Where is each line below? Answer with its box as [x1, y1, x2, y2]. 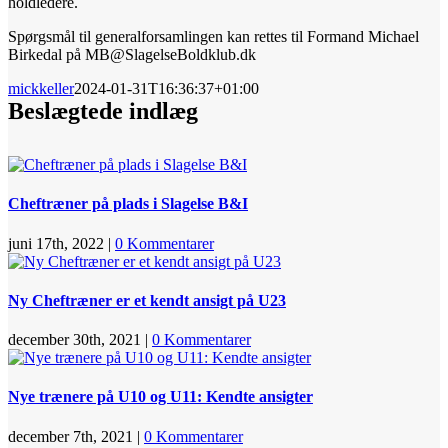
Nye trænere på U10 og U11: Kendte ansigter [8, 388, 313, 406]
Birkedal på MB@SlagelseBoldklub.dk [8, 46, 256, 63]
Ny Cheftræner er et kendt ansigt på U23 [8, 291, 286, 309]
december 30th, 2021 [8, 331, 141, 349]
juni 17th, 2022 [8, 234, 104, 252]
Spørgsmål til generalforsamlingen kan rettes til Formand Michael [8, 28, 419, 45]
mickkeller [8, 80, 74, 97]
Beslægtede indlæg [8, 98, 198, 124]
